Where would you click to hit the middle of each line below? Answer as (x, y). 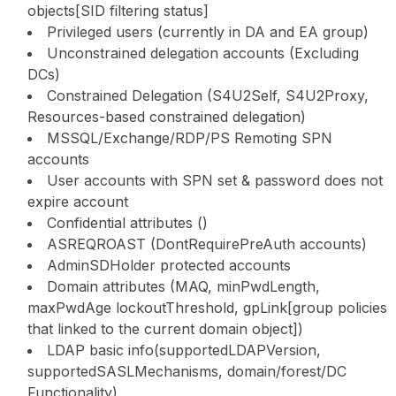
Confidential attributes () (127, 222)
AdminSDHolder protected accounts (169, 265)
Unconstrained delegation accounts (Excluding (203, 53)
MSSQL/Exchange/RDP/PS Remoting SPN (190, 137)
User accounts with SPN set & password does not (215, 180)
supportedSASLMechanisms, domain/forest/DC (187, 371)
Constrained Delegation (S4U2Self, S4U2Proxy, (208, 95)
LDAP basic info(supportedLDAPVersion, (184, 350)
